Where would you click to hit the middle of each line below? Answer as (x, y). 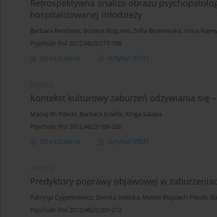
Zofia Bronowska (157, 31)
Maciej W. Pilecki (53, 114)
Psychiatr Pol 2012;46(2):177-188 (76, 43)
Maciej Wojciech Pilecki (175, 198)
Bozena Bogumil (107, 31)
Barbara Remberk (55, 31)
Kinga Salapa (144, 114)
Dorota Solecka (118, 198)
